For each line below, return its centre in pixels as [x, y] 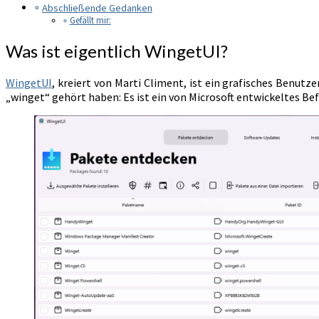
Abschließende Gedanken [97, 8]
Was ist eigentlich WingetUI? [117, 51]
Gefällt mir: [90, 21]
